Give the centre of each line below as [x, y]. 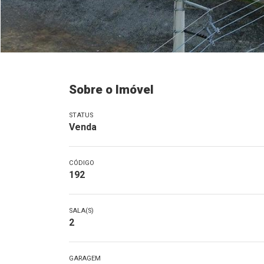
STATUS [81, 115]
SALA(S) [81, 211]
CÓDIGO [82, 163]
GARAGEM [85, 258]
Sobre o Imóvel [111, 90]
